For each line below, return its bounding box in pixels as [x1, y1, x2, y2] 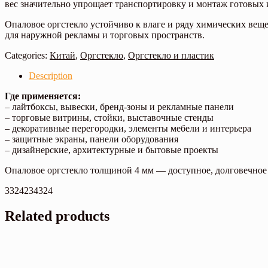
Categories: [5, 50, 50, 61]
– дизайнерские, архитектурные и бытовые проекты [5, 145, 218, 156]
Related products [5, 208, 109, 224]
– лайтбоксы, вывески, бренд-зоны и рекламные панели [5, 102, 234, 112]
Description [29, 71, 72, 81]
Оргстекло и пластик [128, 50, 214, 61]
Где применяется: [5, 91, 81, 102]
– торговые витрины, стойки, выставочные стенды [5, 112, 214, 123]
